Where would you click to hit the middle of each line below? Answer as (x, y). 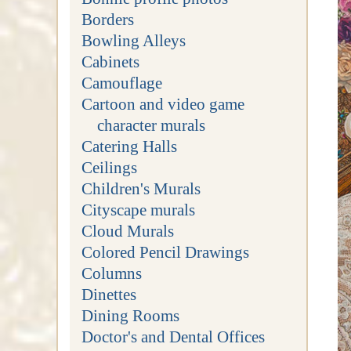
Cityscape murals (138, 209)
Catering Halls (129, 146)
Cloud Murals (127, 230)
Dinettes (109, 294)
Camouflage (121, 82)
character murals (152, 125)
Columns (111, 273)
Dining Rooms (130, 315)
